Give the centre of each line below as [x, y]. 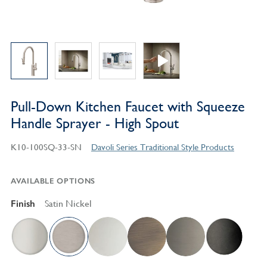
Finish [23, 204]
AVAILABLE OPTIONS [53, 181]
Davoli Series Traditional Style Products [162, 147]
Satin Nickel [68, 204]
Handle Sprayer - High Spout [94, 124]
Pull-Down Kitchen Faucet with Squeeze [128, 107]
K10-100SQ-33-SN [46, 147]
